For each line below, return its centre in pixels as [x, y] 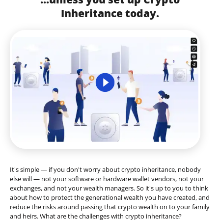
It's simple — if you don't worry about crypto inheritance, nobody [105, 170]
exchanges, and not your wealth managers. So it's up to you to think [109, 188]
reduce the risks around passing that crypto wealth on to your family [110, 207]
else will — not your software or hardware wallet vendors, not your [107, 179]
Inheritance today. [110, 13]
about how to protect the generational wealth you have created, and [110, 198]
